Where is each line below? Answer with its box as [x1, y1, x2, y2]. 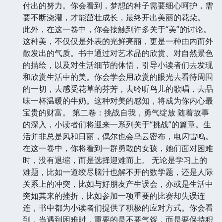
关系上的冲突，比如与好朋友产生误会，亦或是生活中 [23, 178, 213, 190]
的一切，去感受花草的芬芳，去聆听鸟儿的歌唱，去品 [23, 83, 213, 95]
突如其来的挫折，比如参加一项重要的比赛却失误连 [23, 190, 205, 202]
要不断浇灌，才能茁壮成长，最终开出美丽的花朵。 [23, 12, 205, 23]
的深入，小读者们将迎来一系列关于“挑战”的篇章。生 [23, 119, 211, 130]
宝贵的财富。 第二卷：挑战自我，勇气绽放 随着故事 [23, 107, 209, 118]
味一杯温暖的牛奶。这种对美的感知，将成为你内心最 [23, 95, 213, 107]
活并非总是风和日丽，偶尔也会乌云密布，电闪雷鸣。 [23, 131, 213, 142]
